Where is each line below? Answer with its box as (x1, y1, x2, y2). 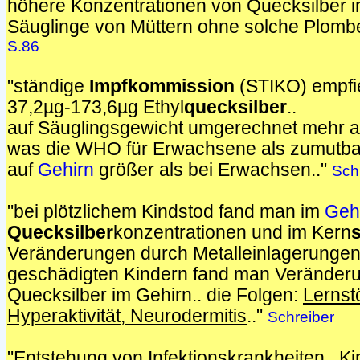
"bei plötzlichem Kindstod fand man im (7, 202, 325, 222)
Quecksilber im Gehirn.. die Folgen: (7, 285, 303, 305)
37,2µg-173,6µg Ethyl (7, 97, 184, 117)
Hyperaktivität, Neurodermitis (7, 306, 247, 326)
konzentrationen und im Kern (113, 223, 351, 243)
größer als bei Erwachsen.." (94, 160, 332, 180)
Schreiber (268, 309, 334, 325)
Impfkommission (89, 76, 235, 96)
